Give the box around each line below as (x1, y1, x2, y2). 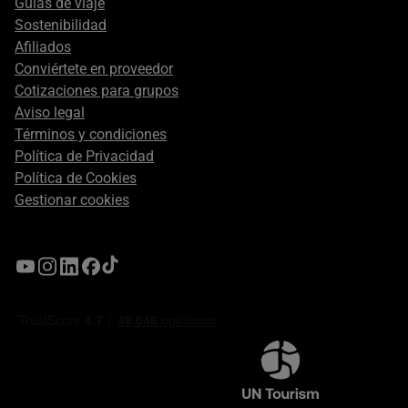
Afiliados (15, 38, 71, 56)
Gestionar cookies (15, 191, 129, 209)
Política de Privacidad (15, 148, 154, 166)
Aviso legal (15, 104, 85, 122)
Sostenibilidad (15, 16, 107, 35)
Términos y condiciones (15, 126, 167, 144)
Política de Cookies (15, 169, 137, 188)
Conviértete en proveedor (15, 60, 173, 78)
